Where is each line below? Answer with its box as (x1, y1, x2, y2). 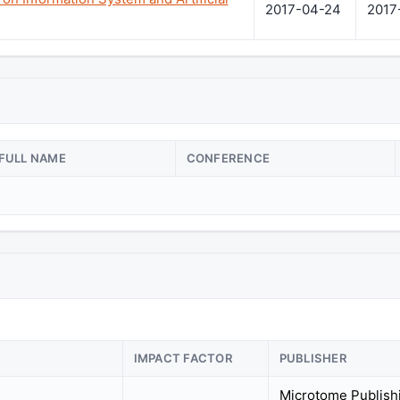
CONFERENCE (186, 150, 271, 165)
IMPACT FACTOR (133, 351, 234, 366)
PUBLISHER (279, 351, 347, 366)
